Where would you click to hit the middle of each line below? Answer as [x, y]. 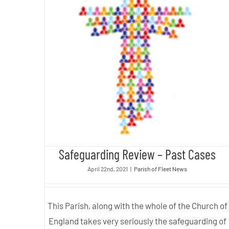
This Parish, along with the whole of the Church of [137, 206]
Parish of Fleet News [161, 169]
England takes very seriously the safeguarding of [137, 221]
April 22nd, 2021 [108, 169]
